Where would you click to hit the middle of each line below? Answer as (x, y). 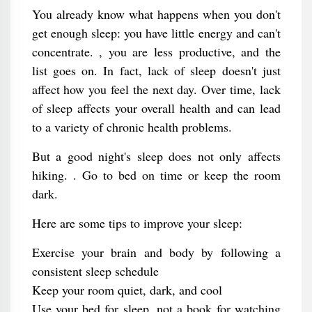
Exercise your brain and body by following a (156, 252)
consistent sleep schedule (95, 271)
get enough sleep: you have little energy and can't (156, 33)
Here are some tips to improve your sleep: (137, 223)
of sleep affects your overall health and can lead (156, 108)
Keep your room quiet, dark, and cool (127, 290)
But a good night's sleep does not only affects (156, 156)
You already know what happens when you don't (156, 14)
